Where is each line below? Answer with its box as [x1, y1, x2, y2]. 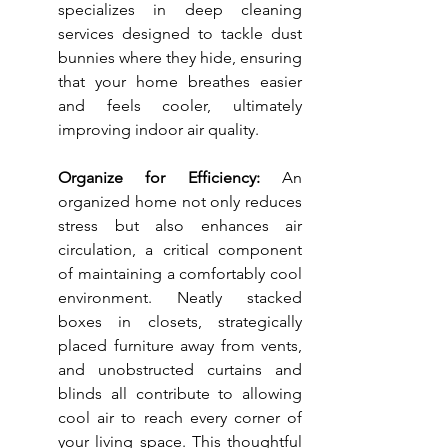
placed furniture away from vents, [58, 336, 302, 356]
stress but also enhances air [58, 216, 302, 236]
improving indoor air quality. [58, 120, 259, 140]
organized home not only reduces [58, 192, 302, 212]
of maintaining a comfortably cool [58, 264, 302, 284]
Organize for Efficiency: [58, 168, 260, 188]
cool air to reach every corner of [58, 408, 302, 428]
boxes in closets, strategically [58, 312, 302, 332]
